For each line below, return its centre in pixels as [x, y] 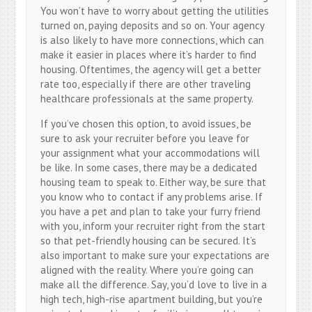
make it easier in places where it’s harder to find [149, 54]
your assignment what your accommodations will [150, 153]
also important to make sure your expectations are [155, 255]
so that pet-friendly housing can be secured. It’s [149, 240]
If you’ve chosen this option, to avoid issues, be [146, 123]
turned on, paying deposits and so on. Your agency [153, 25]
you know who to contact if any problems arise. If [152, 196]
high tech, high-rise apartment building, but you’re [152, 299]
